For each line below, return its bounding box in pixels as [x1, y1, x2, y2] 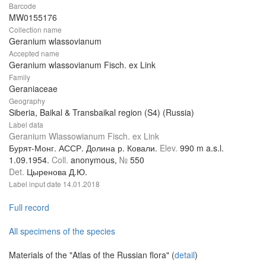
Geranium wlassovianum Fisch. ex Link [9, 59, 156, 71]
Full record [9, 201, 49, 214]
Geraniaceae [9, 83, 58, 95]
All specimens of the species [9, 225, 115, 237]
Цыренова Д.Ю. [27, 166, 87, 178]
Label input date [9, 179, 63, 189]
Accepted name [9, 48, 59, 59]
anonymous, [71, 154, 119, 166]
